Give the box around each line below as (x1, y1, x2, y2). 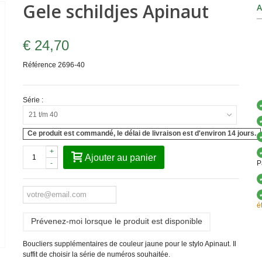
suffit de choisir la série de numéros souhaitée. (22, 250, 170, 258)
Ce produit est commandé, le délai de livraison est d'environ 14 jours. (27, 129, 257, 138)
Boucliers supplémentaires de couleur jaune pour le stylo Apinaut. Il (22, 239, 236, 248)
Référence (22, 61, 56, 69)
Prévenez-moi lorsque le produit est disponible (30, 216, 202, 226)
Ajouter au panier (84, 152, 156, 163)
